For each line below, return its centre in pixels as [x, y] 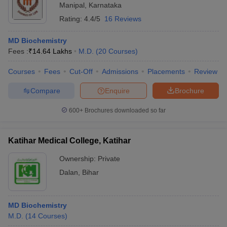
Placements [166, 71]
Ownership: [79, 159]
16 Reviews [123, 19]
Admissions [120, 71]
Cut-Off [81, 71]
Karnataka [105, 5]
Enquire [117, 90]
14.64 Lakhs [52, 51]
